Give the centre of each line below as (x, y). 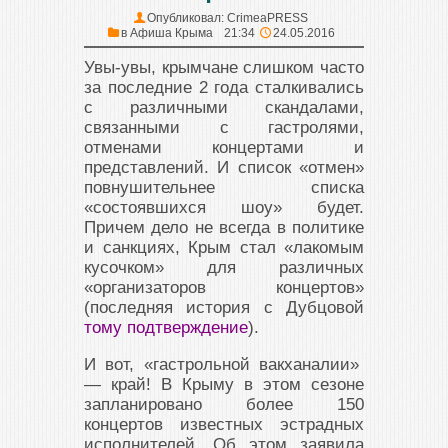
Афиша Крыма (171, 33)
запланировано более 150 (224, 404)
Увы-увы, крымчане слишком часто (224, 67)
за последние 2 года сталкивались (224, 87)
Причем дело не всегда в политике (224, 227)
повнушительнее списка (224, 187)
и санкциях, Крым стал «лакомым (224, 247)
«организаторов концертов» (224, 287)
